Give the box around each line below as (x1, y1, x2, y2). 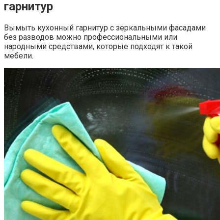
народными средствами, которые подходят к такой (4, 41, 192, 51)
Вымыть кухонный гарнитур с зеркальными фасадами (4, 23, 206, 32)
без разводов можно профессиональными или (4, 32, 177, 42)
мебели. (4, 51, 33, 60)
